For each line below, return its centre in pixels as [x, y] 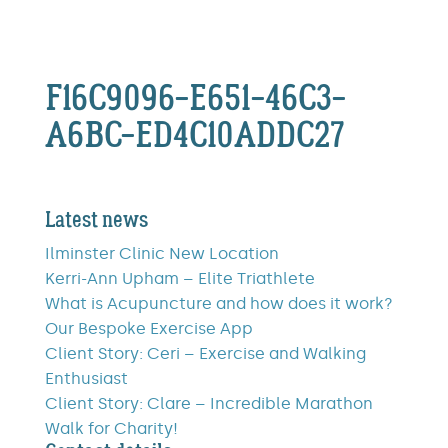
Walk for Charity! [111, 428]
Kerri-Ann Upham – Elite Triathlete [179, 278]
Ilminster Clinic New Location [161, 253]
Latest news [96, 220]
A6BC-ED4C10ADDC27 [194, 135]
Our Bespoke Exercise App [148, 328]
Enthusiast [86, 378]
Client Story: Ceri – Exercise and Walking [205, 353]
